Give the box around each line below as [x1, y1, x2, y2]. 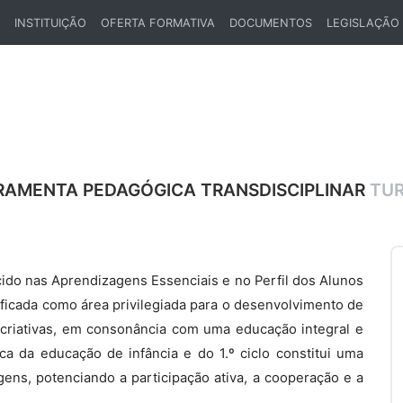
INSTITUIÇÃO [14, 15, 86, 30]
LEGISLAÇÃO [327, 15, 399, 30]
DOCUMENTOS [229, 15, 312, 30]
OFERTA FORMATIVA [101, 15, 215, 30]
